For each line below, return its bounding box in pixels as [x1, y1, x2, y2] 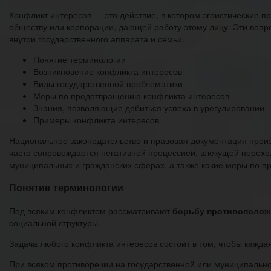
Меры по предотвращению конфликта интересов [33, 89, 229, 102]
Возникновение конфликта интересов [33, 65, 182, 77]
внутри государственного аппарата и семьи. [9, 32, 184, 45]
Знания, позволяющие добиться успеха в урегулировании [33, 101, 264, 114]
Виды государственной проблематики [33, 77, 183, 90]
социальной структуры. [9, 216, 100, 229]
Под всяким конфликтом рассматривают [9, 204, 172, 217]
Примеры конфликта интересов [33, 113, 159, 126]
